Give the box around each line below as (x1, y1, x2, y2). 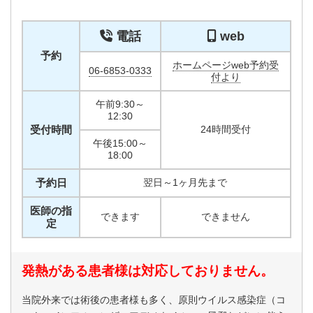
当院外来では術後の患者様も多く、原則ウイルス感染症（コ (22, 293, 286, 305)
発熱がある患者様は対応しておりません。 (22, 263, 274, 278)
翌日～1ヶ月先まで (143, 176, 227, 188)
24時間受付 (201, 123, 251, 135)
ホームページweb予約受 (173, 59, 279, 71)
